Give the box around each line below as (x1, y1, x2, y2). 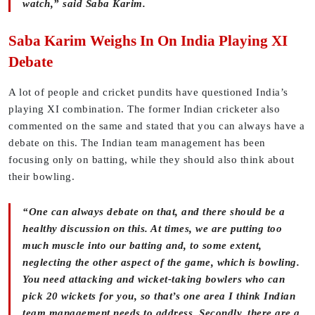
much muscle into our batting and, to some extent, (22, 240, 262, 252)
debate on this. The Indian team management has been (8, 137, 266, 149)
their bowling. (8, 171, 75, 183)
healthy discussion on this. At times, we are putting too (22, 223, 282, 235)
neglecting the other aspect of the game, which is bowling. (22, 257, 300, 269)
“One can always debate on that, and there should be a (22, 206, 285, 218)
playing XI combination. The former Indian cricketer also (8, 103, 280, 115)
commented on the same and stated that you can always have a (8, 120, 305, 132)
